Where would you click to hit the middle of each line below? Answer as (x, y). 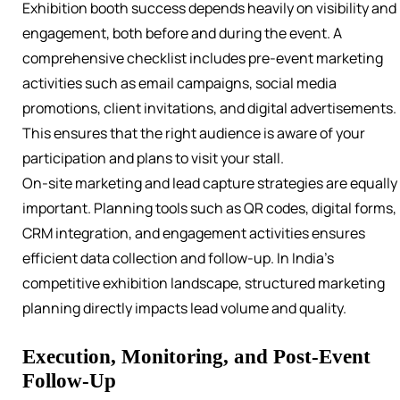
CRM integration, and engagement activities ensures (194, 233)
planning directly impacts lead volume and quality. (184, 308)
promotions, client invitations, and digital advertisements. (209, 108)
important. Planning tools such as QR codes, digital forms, (209, 208)
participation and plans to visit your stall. (153, 158)
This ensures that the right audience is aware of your (194, 133)
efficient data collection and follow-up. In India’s (178, 258)
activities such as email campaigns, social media (179, 83)
